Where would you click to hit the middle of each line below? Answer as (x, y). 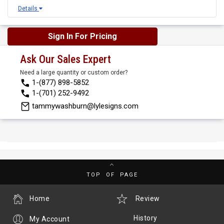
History (145, 218)
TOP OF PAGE (112, 175)
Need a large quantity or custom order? (74, 72)
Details (28, 8)
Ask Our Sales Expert (65, 59)
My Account (49, 219)
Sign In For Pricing (82, 36)
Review (147, 198)
